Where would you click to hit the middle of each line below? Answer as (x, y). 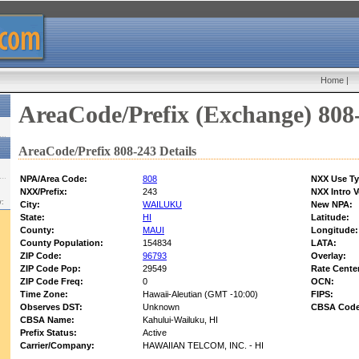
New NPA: (332, 205)
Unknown (161, 307)
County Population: (62, 243)
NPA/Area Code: (54, 179)
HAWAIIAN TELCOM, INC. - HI (203, 346)
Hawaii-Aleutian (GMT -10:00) (200, 294)
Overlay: (329, 256)
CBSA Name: (47, 320)
